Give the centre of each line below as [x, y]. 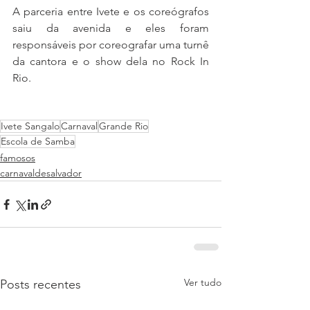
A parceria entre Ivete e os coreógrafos [111, 12]
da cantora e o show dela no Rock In [111, 62]
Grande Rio [124, 126]
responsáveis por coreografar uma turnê [111, 45]
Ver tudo [203, 283]
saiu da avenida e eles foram [111, 28]
